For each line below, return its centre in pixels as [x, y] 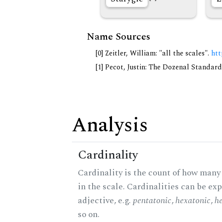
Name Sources [118, 37]
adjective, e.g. [105, 201]
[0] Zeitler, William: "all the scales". [153, 54]
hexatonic [193, 201]
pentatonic [152, 201]
